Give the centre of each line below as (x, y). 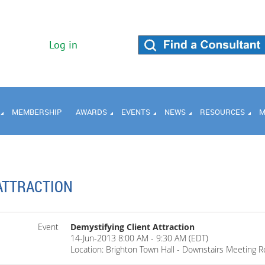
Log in (63, 45)
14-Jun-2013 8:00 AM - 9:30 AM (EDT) (139, 238)
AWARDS (91, 112)
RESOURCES (222, 112)
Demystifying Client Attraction (132, 227)
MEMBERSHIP (37, 112)
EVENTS (136, 112)
